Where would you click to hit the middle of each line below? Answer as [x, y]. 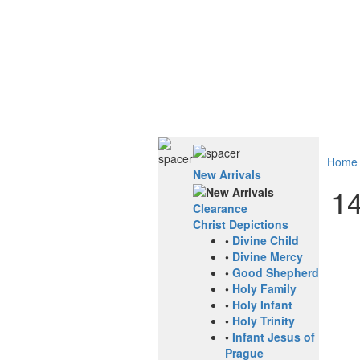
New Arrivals [227, 174]
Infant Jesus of [274, 337]
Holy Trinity [264, 321]
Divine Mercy [268, 257]
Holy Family [264, 289]
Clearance [220, 209]
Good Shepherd [276, 273]
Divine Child [266, 241]
